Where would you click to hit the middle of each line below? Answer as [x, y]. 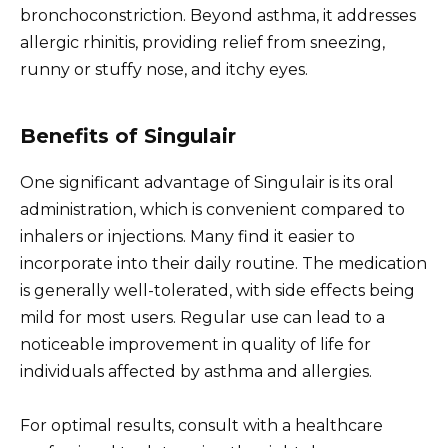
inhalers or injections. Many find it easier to [187, 236]
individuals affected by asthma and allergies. [196, 371]
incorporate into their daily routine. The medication [223, 263]
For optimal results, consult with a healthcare [201, 425]
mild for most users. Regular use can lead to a [202, 317]
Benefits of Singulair [128, 135]
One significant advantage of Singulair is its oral [207, 182]
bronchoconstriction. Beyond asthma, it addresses [218, 15]
